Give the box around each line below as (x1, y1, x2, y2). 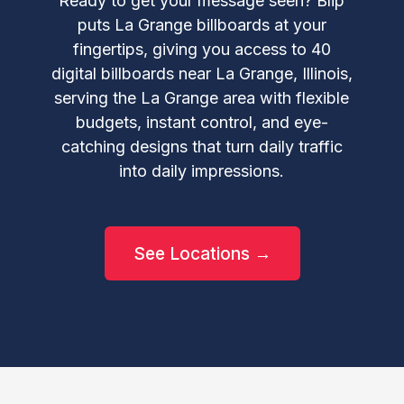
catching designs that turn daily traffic (60, 137, 343, 156)
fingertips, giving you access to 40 (72, 40, 331, 59)
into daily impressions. (119, 161, 285, 180)
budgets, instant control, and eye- (75, 113, 328, 132)
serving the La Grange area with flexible (54, 88, 350, 107)
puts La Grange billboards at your (77, 15, 326, 34)
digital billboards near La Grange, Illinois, (50, 64, 353, 83)
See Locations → (133, 243, 271, 264)
